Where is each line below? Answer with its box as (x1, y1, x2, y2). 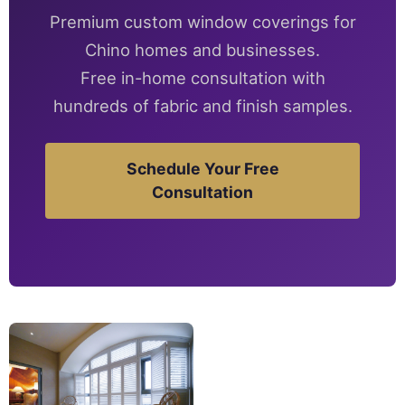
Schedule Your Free (126, 159, 279, 179)
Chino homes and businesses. (85, 40, 320, 61)
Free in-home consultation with (80, 68, 325, 89)
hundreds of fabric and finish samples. (52, 96, 353, 117)
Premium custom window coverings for (49, 12, 356, 33)
